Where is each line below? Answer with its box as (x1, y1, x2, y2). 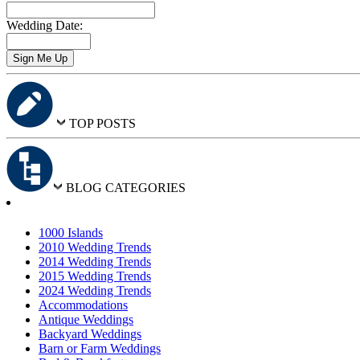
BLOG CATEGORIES (66, 181, 186, 195)
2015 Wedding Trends (39, 269, 151, 284)
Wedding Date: (6, 18, 83, 33)
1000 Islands (39, 226, 103, 240)
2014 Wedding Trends (39, 255, 151, 269)
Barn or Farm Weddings (39, 342, 161, 356)
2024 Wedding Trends (39, 284, 151, 298)
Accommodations (39, 298, 128, 313)
